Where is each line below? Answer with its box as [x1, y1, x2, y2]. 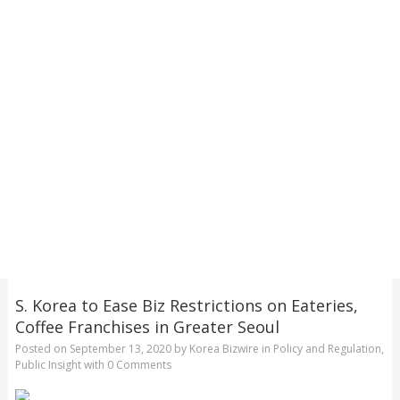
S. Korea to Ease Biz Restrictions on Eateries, [14, 294, 358, 316]
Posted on [14, 341, 70, 357]
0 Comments [106, 357, 171, 373]
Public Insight [14, 357, 81, 373]
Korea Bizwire [188, 341, 259, 357]
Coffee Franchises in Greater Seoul [14, 315, 279, 337]
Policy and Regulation [272, 341, 381, 357]
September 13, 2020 [69, 341, 171, 357]
